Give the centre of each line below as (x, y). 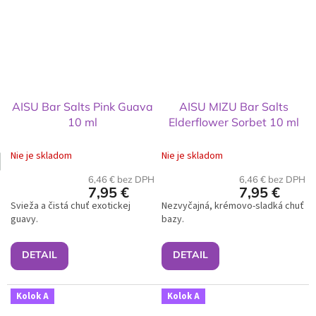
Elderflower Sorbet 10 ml (233, 122)
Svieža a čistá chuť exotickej (71, 206)
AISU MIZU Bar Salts (233, 107)
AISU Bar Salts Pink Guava (83, 107)
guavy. (24, 220)
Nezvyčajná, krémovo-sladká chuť (233, 206)
